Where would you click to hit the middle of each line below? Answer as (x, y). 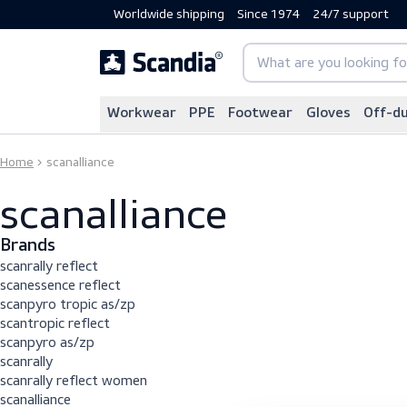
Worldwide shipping (188, 15)
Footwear (290, 126)
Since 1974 (298, 15)
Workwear (157, 126)
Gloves (365, 126)
